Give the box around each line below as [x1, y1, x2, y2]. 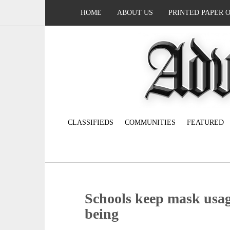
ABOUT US [117, 9, 153, 16]
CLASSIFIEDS [68, 119, 113, 127]
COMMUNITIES [125, 119, 176, 127]
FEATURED [187, 119, 224, 127]
